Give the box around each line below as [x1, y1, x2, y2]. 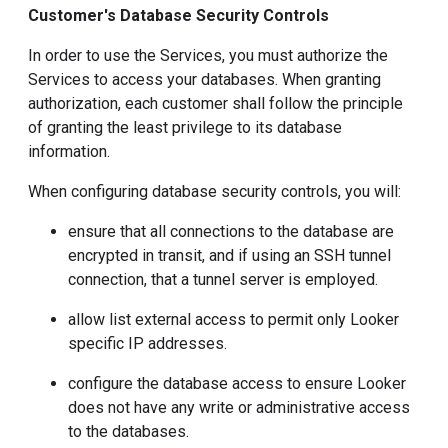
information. [28, 142, 110, 161]
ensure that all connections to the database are [68, 222, 394, 241]
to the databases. [68, 422, 189, 441]
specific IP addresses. [68, 334, 227, 353]
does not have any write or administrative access [68, 398, 410, 417]
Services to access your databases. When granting [28, 70, 381, 89]
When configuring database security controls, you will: [28, 182, 401, 201]
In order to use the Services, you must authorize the [28, 46, 388, 65]
